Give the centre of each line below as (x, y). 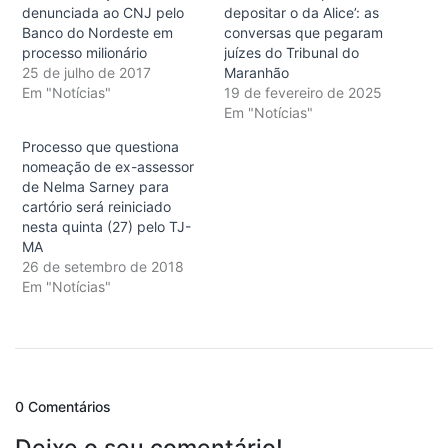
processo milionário (84, 52)
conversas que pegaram (303, 32)
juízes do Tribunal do (291, 52)
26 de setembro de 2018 (103, 266)
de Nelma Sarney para (95, 186)
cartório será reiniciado (96, 206)
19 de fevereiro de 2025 (303, 92)
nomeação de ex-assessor (108, 166)
